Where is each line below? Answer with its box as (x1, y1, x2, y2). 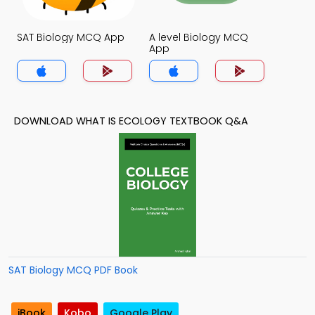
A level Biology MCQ (149, 30, 248, 44)
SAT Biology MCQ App (17, 30, 124, 44)
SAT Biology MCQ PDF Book (8, 263, 138, 277)
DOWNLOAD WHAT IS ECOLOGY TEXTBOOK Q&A (14, 114, 248, 128)
